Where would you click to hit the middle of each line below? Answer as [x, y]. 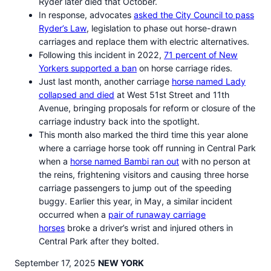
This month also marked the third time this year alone [143, 135]
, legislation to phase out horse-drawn [162, 28]
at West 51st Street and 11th [172, 95]
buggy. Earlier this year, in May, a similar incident [135, 201]
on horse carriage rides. [184, 68]
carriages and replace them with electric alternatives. [144, 42]
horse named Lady [209, 82]
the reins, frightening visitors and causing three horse [144, 175]
